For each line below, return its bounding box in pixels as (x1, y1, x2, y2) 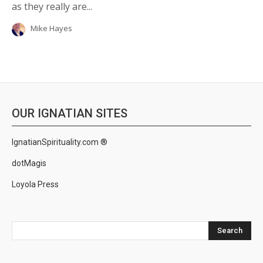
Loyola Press (12, 179, 59, 189)
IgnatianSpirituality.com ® (12, 137, 107, 147)
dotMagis (12, 158, 46, 168)
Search (217, 225, 242, 235)
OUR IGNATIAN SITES (12, 106, 127, 120)
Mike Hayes (31, 22, 72, 33)
